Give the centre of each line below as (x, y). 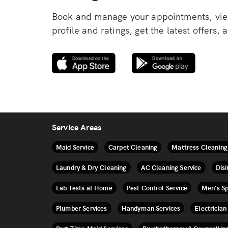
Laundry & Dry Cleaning (91, 167)
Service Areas (77, 127)
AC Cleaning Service (171, 167)
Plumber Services (82, 208)
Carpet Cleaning (133, 147)
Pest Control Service (157, 188)
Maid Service (75, 147)
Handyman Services (151, 208)
